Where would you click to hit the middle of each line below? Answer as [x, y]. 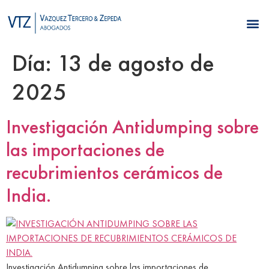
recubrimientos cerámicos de [114, 173]
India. [29, 196]
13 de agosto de [136, 63]
